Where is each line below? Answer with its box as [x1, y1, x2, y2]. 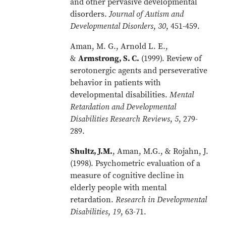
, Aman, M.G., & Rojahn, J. [112, 146, 209, 156]
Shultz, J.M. [70, 146, 113, 156]
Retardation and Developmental [70, 102, 177, 112]
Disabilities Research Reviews [70, 114, 171, 124]
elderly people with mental [70, 183, 167, 193]
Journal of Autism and [109, 9, 184, 19]
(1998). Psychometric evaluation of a [70, 158, 201, 168]
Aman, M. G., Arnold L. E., [70, 41, 168, 51]
